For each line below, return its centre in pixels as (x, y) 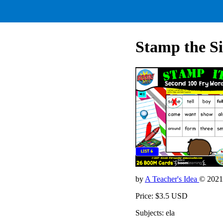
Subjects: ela (155, 213)
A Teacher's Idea (172, 179)
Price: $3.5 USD (162, 196)
